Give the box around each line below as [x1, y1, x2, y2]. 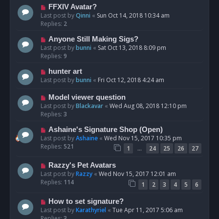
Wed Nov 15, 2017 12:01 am [99, 170, 176, 178]
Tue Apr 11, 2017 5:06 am [112, 205, 183, 214]
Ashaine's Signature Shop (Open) [48, 125, 163, 133]
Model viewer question [48, 93, 126, 101]
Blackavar [76, 101, 103, 110]
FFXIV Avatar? [48, 2, 97, 11]
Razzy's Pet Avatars [48, 161, 116, 170]
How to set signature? [48, 197, 124, 205]
